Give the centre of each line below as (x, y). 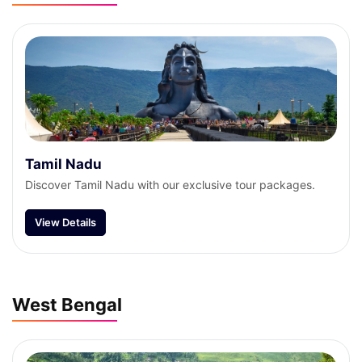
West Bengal (67, 305)
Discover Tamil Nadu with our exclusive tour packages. (170, 185)
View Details (65, 222)
